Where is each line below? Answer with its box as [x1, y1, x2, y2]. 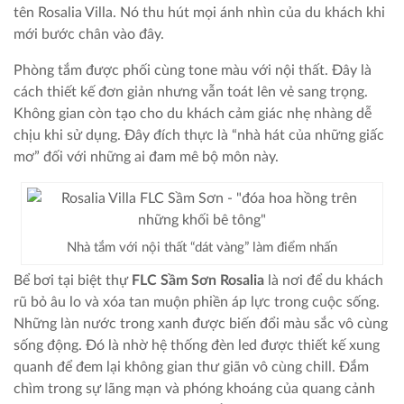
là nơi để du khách [264, 272, 383, 288]
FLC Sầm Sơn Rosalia [128, 272, 264, 288]
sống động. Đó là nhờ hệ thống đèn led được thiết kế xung [14, 337, 380, 353]
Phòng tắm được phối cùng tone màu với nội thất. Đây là [14, 62, 372, 78]
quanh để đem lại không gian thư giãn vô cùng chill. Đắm [14, 359, 369, 374]
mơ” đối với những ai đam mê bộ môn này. [14, 149, 279, 164]
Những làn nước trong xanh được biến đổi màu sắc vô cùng [14, 316, 388, 331]
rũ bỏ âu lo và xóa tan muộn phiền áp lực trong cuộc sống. [14, 294, 380, 309]
